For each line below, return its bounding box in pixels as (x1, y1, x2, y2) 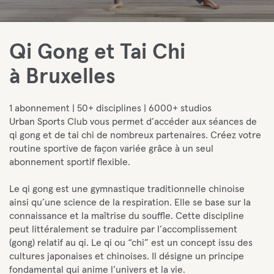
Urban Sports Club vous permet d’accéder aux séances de (9, 117, 257, 127)
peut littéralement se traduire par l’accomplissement (9, 224, 237, 234)
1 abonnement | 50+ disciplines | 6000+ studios (9, 103, 212, 113)
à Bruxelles (9, 66, 115, 87)
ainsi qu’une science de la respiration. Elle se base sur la (9, 198, 251, 207)
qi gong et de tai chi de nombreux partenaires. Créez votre (9, 130, 261, 140)
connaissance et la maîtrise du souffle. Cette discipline (9, 211, 244, 221)
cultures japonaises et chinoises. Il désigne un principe (9, 251, 244, 261)
